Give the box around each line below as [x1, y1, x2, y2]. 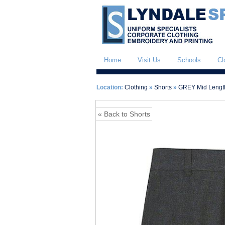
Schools [177, 56, 201, 64]
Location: [96, 84, 123, 91]
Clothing [125, 84, 148, 91]
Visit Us [138, 56, 161, 64]
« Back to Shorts [98, 110, 150, 118]
